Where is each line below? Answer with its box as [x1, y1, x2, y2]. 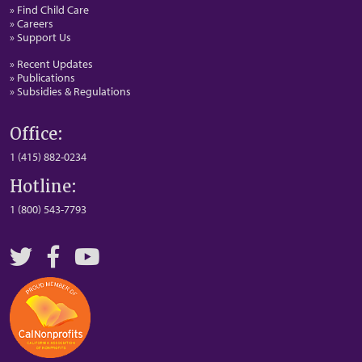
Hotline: [10, 176, 77, 197]
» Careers [10, 16, 53, 31]
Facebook [47, 242, 138, 270]
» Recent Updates [10, 57, 93, 71]
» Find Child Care [10, 2, 89, 17]
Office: [10, 124, 63, 145]
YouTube [74, 242, 154, 270]
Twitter [9, 242, 75, 270]
